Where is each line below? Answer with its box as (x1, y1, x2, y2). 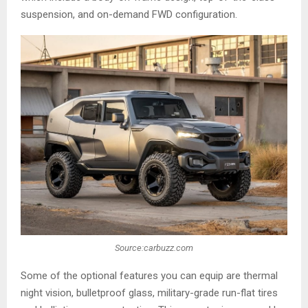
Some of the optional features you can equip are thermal (21, 269, 278, 283)
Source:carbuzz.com (115, 242, 193, 253)
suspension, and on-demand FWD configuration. (21, 8, 237, 21)
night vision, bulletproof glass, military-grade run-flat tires (21, 287, 278, 300)
